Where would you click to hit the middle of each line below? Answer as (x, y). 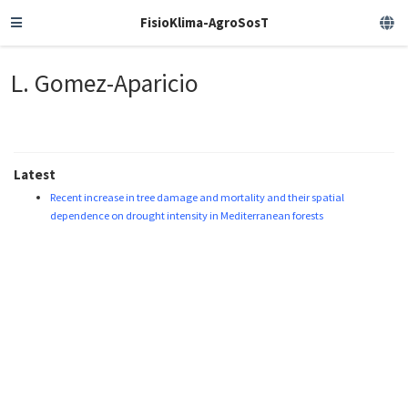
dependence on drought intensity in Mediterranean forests (187, 216)
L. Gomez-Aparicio (105, 83)
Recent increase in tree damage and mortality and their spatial (197, 198)
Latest (35, 175)
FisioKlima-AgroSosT (204, 22)
